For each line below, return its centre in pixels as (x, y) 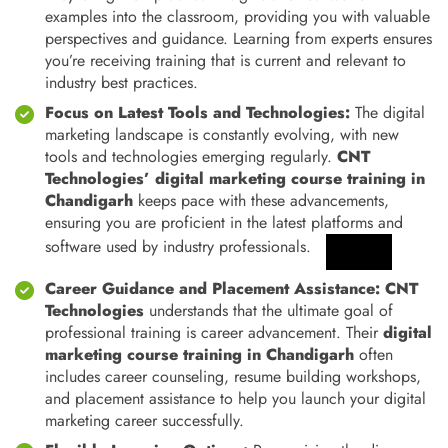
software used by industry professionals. (178, 246)
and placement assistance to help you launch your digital (235, 398)
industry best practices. (121, 82)
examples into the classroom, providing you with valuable (237, 16)
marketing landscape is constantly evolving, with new (222, 134)
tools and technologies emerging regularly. (188, 156)
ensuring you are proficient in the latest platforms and (224, 222)
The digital (387, 112)
